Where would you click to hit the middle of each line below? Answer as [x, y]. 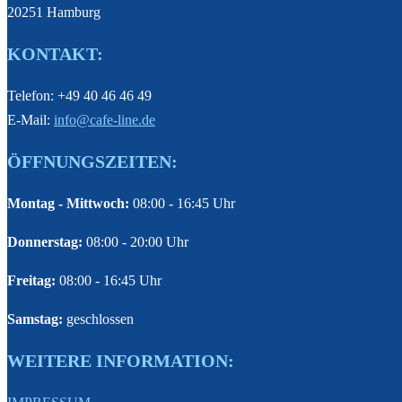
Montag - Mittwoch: [68, 203]
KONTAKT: [55, 53]
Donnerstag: [45, 241]
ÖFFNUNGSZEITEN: [92, 161]
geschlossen [98, 319]
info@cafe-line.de [105, 119]
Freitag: [31, 280]
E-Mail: [31, 119]
